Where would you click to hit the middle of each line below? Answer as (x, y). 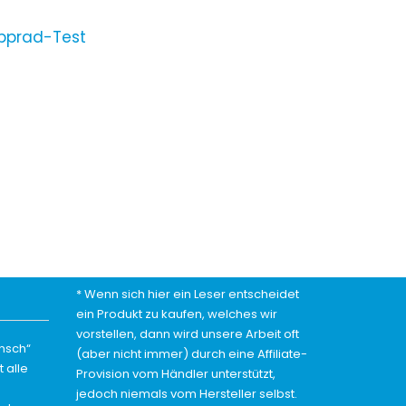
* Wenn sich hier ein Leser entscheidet (187, 294)
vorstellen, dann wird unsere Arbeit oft (187, 334)
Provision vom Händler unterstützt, (175, 374)
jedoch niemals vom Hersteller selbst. (186, 394)
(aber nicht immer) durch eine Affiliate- (191, 354)
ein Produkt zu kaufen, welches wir (176, 314)
